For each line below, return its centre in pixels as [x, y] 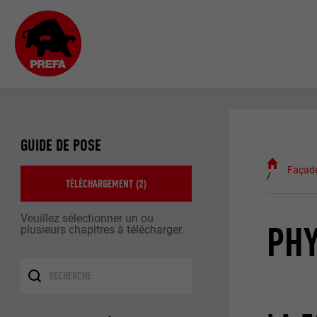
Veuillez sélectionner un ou [87, 218]
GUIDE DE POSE [61, 145]
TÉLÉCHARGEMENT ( [103, 183]
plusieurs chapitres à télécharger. [103, 229]
